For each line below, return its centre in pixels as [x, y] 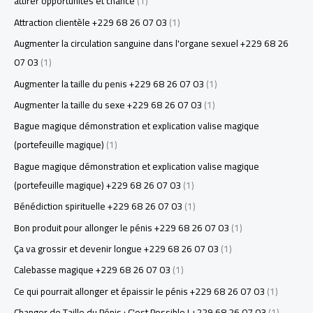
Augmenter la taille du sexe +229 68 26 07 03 [108, 105]
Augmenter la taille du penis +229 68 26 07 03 [109, 83]
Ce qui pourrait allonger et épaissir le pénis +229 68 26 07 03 [139, 291]
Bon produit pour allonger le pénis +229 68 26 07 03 [122, 227]
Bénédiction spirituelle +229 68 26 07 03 [98, 206]
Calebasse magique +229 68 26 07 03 [92, 270]
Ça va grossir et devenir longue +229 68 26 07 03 [116, 249]
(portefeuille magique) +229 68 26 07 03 [97, 185]
